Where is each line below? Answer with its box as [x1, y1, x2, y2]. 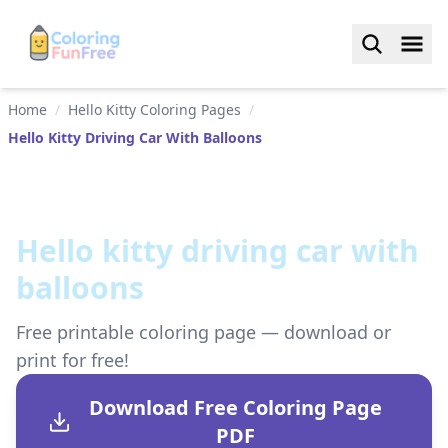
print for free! [16, 348, 129, 372]
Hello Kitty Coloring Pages [68, 100, 241, 119]
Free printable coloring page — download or [16, 320, 391, 344]
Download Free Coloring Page [89, 394, 383, 421]
